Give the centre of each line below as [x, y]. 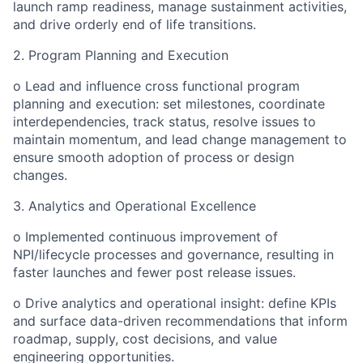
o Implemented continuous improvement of [145, 237]
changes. [40, 175]
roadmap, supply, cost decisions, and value [145, 339]
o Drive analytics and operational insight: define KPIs [175, 303]
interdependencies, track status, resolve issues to [164, 122]
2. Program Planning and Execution [121, 55]
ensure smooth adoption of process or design [154, 157]
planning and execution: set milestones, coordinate [169, 104]
